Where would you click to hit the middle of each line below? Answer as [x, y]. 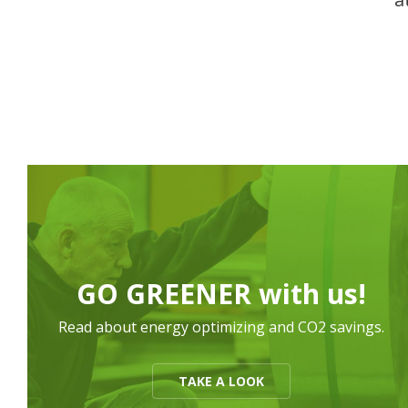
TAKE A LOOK [222, 381]
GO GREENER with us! [222, 294]
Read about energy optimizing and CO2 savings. [222, 327]
